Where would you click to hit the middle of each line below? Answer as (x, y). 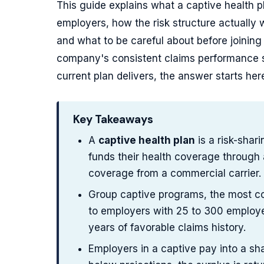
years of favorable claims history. (167, 227)
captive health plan (146, 140)
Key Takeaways (113, 119)
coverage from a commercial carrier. (174, 173)
